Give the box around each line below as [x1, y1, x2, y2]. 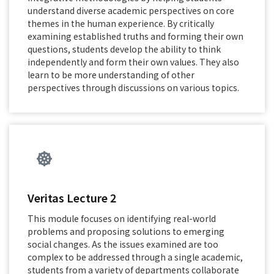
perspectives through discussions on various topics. [28, 81, 239, 94]
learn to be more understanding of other [28, 68, 194, 81]
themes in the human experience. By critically [28, 17, 214, 29]
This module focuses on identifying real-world [28, 212, 216, 224]
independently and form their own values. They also [28, 56, 239, 68]
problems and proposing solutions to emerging [28, 225, 224, 237]
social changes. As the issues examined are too [28, 238, 218, 250]
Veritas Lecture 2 [28, 190, 116, 206]
